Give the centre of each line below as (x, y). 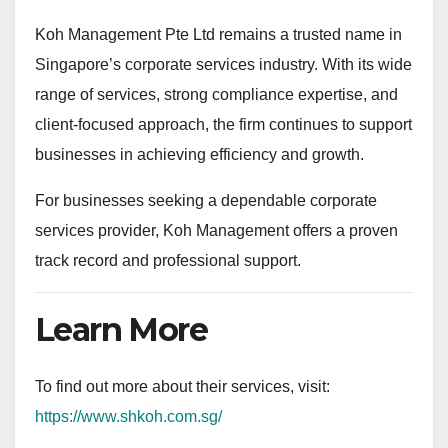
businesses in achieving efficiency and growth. (199, 154)
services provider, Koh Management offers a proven (216, 230)
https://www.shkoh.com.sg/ (128, 416)
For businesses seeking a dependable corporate (206, 200)
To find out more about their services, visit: (182, 386)
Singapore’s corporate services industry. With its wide (223, 64)
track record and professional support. (168, 260)
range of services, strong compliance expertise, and (216, 94)
